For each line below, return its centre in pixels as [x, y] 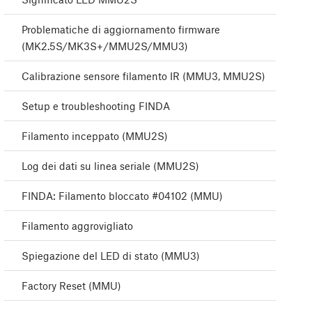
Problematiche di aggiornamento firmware [121, 30]
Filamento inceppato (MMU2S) [95, 136]
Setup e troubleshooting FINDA [96, 106]
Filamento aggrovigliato [77, 226]
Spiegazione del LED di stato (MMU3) [111, 256]
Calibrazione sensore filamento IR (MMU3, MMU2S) [143, 76]
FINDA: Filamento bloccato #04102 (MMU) [122, 196]
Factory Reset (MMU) [71, 286]
